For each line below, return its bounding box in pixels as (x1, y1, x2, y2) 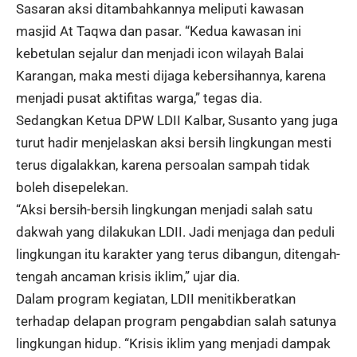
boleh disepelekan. (16, 179, 128, 196)
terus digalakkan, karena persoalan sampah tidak (16, 157, 310, 174)
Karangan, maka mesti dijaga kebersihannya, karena (16, 68, 326, 84)
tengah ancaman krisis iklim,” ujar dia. (16, 269, 240, 285)
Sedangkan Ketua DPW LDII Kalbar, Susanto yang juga (16, 112, 338, 129)
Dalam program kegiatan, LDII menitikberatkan (16, 291, 296, 308)
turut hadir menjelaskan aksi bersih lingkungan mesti (16, 135, 331, 151)
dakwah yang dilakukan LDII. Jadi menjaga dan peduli (16, 224, 335, 241)
